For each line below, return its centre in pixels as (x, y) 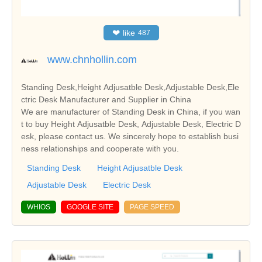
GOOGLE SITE (90, 207)
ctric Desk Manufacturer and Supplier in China (106, 99)
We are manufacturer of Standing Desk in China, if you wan (131, 111)
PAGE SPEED (152, 207)
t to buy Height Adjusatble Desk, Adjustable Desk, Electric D (131, 124)
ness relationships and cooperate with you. (100, 148)
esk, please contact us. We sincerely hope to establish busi (130, 136)
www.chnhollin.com (92, 59)
